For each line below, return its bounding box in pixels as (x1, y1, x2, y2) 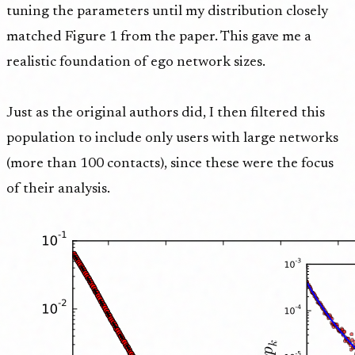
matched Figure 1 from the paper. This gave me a (6, 30, 311, 45)
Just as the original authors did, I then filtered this (6, 106, 325, 121)
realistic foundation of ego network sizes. (6, 55, 265, 71)
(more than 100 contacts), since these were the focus (6, 157, 334, 172)
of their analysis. (6, 182, 110, 197)
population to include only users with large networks (6, 132, 338, 147)
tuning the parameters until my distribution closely (6, 5, 328, 20)
